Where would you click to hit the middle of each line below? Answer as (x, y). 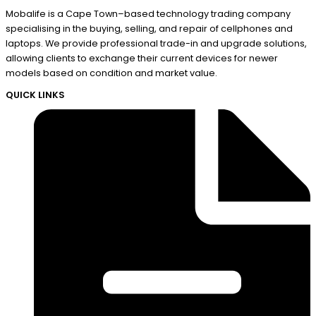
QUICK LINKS (35, 95)
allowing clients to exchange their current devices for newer (142, 59)
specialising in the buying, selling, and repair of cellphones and (149, 29)
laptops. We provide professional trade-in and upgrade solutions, (156, 44)
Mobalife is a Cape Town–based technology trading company (148, 14)
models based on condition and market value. (111, 73)
